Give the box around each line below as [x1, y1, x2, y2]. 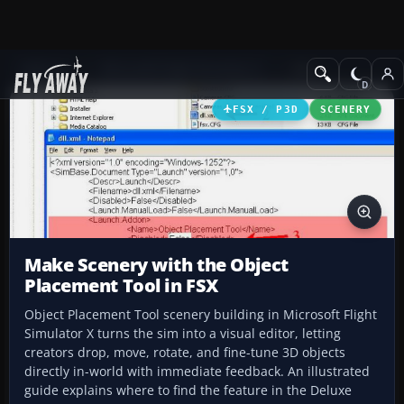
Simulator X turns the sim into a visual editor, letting [24, 325, 341, 343]
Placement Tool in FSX [24, 273, 218, 298]
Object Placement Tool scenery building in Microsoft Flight [24, 306, 377, 324]
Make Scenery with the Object [24, 252, 289, 278]
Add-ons [22, 60, 69, 78]
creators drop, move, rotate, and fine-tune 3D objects [24, 344, 345, 362]
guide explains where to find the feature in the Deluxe [24, 381, 352, 399]
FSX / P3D [233, 103, 298, 115]
